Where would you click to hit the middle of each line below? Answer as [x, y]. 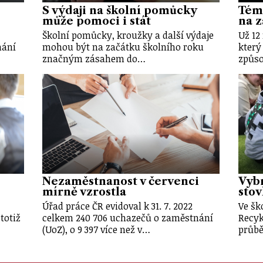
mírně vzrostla [85, 192]
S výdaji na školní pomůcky [120, 10]
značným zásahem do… [94, 58]
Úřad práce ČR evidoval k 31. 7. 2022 [118, 206]
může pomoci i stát [97, 21]
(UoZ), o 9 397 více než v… [97, 230]
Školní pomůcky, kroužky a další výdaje [128, 35]
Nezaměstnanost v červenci [121, 182]
